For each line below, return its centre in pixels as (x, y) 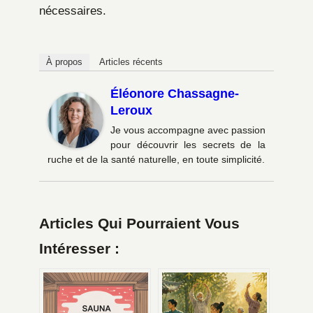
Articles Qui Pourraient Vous (139, 223)
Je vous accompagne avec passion (188, 130)
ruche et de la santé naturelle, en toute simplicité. (156, 159)
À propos (64, 61)
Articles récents (131, 61)
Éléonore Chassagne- (175, 93)
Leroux (131, 110)
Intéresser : (79, 248)
